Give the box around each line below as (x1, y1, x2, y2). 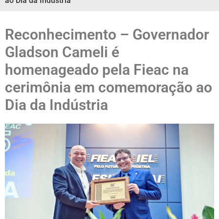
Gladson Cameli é (5, 44, 119, 61)
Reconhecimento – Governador (5, 26, 209, 43)
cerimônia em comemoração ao (5, 79, 212, 96)
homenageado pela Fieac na (5, 61, 189, 78)
